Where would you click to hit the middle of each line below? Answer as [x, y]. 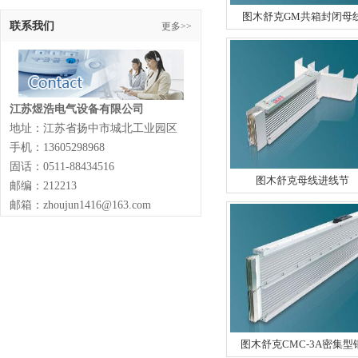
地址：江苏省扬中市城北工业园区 [95, 128]
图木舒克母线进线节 [302, 180]
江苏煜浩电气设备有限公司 [77, 109]
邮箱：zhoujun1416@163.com [80, 205]
